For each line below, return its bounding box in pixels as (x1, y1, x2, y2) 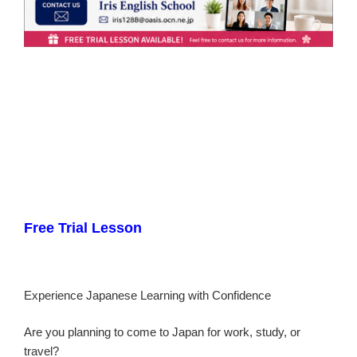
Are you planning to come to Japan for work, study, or (24, 325, 300, 339)
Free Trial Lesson (24, 219, 142, 236)
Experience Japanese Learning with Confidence (24, 288, 271, 302)
